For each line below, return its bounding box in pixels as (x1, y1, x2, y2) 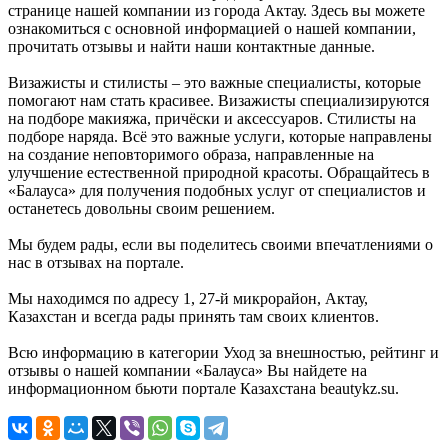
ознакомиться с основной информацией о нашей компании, (8, 19, 416, 37)
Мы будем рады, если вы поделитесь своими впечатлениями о (8, 235, 433, 253)
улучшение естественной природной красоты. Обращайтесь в (8, 163, 430, 181)
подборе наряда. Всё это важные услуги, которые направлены (8, 127, 432, 145)
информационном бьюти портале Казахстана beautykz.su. (8, 379, 399, 397)
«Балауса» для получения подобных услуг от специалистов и (8, 181, 426, 199)
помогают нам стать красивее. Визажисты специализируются (8, 91, 429, 109)
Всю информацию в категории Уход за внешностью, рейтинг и (8, 343, 439, 361)
